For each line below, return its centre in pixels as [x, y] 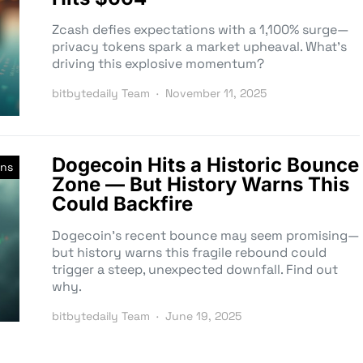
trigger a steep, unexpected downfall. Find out [195, 270]
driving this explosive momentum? [158, 64]
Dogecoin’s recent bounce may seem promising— [206, 236]
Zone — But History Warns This [201, 185]
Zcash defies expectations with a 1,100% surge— [201, 30]
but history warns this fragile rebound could [189, 253]
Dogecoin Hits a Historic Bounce [205, 165]
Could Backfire [122, 204]
